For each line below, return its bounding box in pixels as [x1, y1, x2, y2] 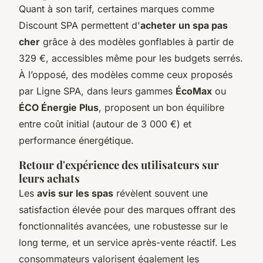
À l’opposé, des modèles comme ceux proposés [19, 68, 232, 80]
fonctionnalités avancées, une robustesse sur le [19, 220, 228, 232]
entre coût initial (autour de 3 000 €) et [19, 117, 191, 130]
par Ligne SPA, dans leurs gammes [19, 85, 176, 97]
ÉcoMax [176, 85, 212, 97]
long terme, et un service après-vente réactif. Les [19, 236, 236, 248]
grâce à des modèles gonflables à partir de [40, 35, 234, 48]
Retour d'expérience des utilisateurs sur [19, 157, 219, 172]
